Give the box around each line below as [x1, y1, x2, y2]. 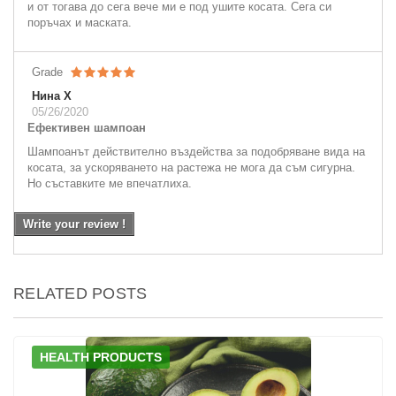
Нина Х [32, 88, 72, 103]
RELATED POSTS [13, 284, 148, 302]
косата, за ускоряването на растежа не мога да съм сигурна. [27, 160, 355, 174]
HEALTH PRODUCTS [40, 349, 162, 364]
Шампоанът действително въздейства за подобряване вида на [27, 144, 365, 158]
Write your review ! [23, 217, 126, 231]
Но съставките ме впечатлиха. [27, 176, 192, 190]
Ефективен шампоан [27, 120, 146, 134]
